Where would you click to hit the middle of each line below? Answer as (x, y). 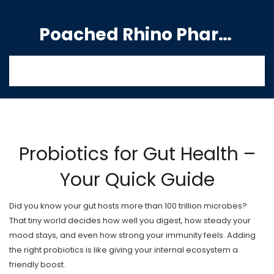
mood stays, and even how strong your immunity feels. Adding (132, 235)
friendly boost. (37, 265)
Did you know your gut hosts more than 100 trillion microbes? (128, 206)
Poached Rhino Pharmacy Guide (225, 35)
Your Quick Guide (137, 180)
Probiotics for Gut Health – (137, 154)
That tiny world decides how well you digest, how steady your (130, 220)
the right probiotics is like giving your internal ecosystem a (124, 250)
